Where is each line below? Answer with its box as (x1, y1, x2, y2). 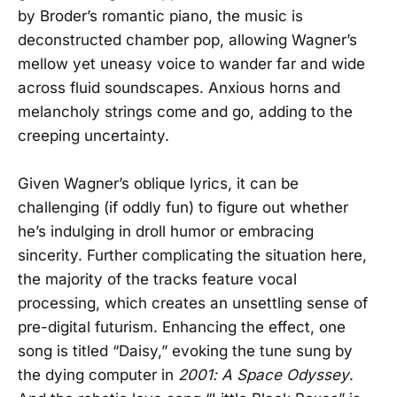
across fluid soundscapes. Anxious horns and (18, 78, 340, 97)
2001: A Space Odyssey (178, 365, 349, 384)
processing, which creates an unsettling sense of (18, 293, 368, 312)
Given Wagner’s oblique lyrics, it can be (18, 174, 299, 192)
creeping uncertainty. (18, 126, 169, 144)
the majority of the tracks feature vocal (18, 269, 297, 288)
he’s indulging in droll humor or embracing (18, 222, 314, 240)
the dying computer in (18, 365, 178, 384)
